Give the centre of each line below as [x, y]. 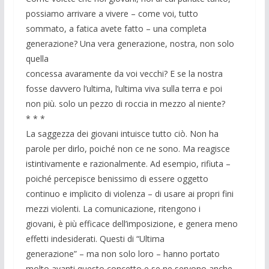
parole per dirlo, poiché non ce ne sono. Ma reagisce [128, 149]
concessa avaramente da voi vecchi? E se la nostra [124, 74]
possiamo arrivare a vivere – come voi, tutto [112, 14]
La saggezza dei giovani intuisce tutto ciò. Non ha [122, 134]
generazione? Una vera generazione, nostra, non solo [130, 44]
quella [37, 59]
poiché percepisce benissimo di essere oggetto [117, 179]
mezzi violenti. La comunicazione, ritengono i [113, 209]
